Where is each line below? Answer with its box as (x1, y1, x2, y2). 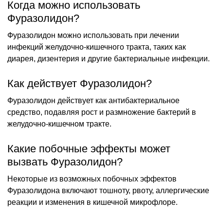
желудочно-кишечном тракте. (7, 119, 111, 128)
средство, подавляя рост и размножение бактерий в (7, 108, 196, 116)
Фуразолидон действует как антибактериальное (7, 96, 180, 105)
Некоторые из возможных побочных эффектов (7, 174, 177, 183)
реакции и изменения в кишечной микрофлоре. (7, 198, 178, 206)
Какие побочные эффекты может (7, 142, 170, 155)
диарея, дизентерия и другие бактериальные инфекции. (7, 54, 210, 63)
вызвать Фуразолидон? (7, 155, 123, 168)
